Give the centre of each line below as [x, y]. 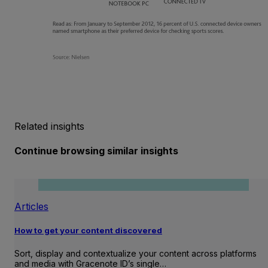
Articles [31, 207]
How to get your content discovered [88, 231]
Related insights [49, 126]
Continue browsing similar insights [96, 150]
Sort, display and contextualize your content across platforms [135, 254]
